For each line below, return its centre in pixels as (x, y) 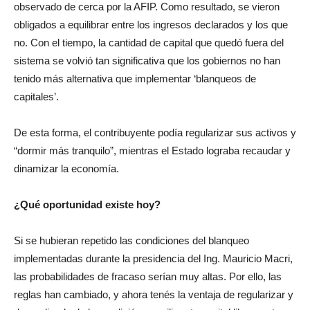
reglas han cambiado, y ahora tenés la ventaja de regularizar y (154, 295)
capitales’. (36, 97)
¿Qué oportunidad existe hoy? (87, 205)
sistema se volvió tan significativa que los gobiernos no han (147, 61)
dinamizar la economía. (66, 169)
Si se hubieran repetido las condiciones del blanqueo (131, 241)
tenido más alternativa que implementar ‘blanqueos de (135, 79)
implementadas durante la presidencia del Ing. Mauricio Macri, (153, 259)
